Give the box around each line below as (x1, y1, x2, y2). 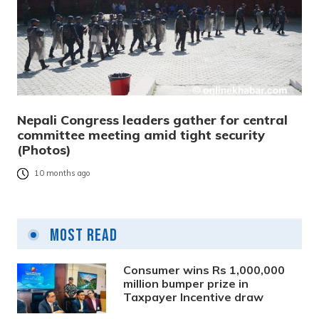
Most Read (46, 224, 117, 246)
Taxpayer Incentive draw (123, 289, 264, 304)
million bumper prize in (123, 276, 249, 291)
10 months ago (34, 168, 90, 179)
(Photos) (17, 141, 71, 158)
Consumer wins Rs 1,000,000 (123, 262, 286, 277)
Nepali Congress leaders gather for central (17, 111, 288, 128)
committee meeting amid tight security (17, 126, 265, 143)
